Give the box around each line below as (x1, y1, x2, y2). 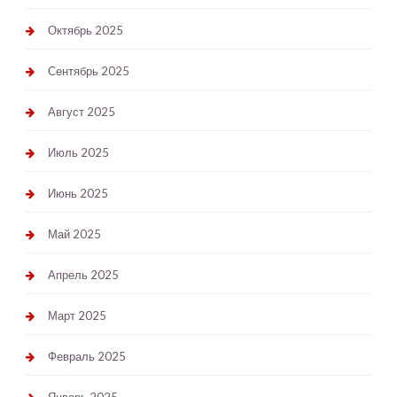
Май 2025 (47, 227, 101, 242)
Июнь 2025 (47, 186, 108, 201)
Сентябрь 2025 (47, 64, 129, 79)
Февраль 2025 (47, 349, 126, 364)
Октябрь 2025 (47, 23, 123, 38)
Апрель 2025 (47, 268, 119, 283)
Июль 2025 (47, 145, 109, 160)
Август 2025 (47, 105, 115, 120)
